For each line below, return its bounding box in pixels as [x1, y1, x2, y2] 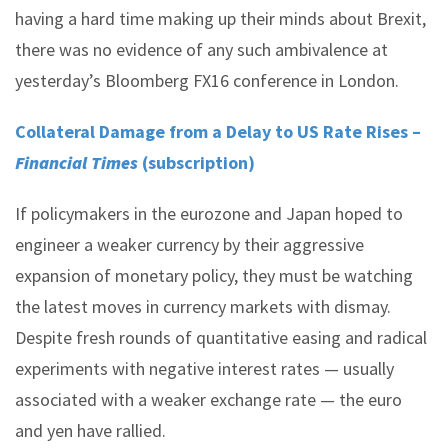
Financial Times [15, 151, 138, 174]
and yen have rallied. [15, 419, 166, 442]
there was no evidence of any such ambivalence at [15, 38, 388, 61]
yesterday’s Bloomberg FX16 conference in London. [15, 69, 399, 92]
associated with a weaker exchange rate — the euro [15, 388, 402, 411]
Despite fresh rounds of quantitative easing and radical [15, 326, 427, 349]
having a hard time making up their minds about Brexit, [15, 7, 426, 30]
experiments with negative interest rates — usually [15, 357, 394, 380]
